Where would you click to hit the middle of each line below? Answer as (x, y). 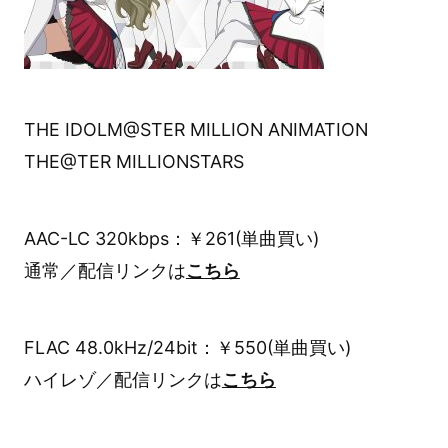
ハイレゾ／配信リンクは (122, 379)
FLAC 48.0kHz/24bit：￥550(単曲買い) (187, 347)
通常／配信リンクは (104, 270)
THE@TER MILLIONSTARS (133, 162)
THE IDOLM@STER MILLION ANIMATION (195, 130)
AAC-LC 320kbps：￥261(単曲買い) (171, 238)
